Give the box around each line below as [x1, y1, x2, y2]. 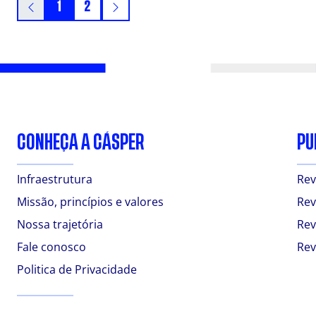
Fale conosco [17, 239, 86, 255]
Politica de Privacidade [17, 262, 137, 278]
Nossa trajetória [17, 217, 103, 233]
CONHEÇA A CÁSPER [17, 133, 145, 152]
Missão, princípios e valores [17, 194, 164, 210]
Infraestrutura [17, 171, 92, 188]
